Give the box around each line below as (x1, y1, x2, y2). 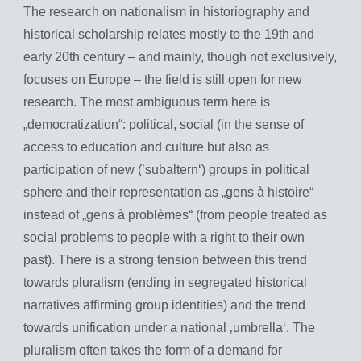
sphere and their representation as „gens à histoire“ (23, 185, 313, 200)
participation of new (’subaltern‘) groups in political (23, 163, 309, 177)
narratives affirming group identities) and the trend (23, 298, 305, 313)
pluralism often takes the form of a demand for (23, 343, 282, 358)
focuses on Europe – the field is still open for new (23, 73, 302, 87)
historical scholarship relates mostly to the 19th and (23, 27, 314, 42)
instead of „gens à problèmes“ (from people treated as (23, 208, 327, 222)
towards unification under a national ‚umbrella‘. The (23, 321, 315, 335)
